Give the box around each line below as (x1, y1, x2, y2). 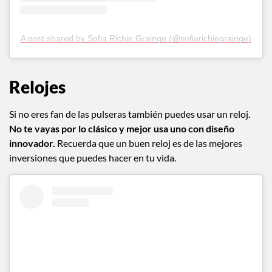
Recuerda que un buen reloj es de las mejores (57, 137, 242, 149)
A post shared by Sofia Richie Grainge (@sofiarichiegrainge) (21, 33, 251, 43)
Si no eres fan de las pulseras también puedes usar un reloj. (9, 107, 250, 120)
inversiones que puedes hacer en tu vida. (9, 151, 176, 163)
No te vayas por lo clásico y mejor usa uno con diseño (9, 122, 234, 134)
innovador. (9, 137, 57, 149)
